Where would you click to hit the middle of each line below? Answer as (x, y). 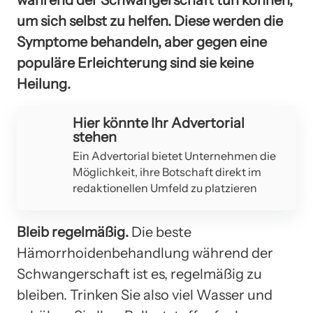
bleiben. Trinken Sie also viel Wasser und (145, 294)
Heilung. (44, 83)
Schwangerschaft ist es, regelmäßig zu (139, 274)
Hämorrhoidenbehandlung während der (145, 253)
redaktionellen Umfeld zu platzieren (165, 188)
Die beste (161, 232)
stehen (95, 137)
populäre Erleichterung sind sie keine (135, 63)
